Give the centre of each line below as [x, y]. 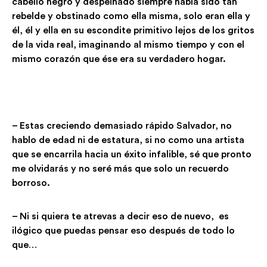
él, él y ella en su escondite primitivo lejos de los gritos [133, 30]
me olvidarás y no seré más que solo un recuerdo [120, 169]
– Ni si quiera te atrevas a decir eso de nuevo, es [120, 216]
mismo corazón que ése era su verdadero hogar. [119, 59]
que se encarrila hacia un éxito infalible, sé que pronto [132, 154]
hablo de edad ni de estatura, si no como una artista [128, 140]
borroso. [33, 183]
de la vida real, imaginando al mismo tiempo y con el [128, 45]
